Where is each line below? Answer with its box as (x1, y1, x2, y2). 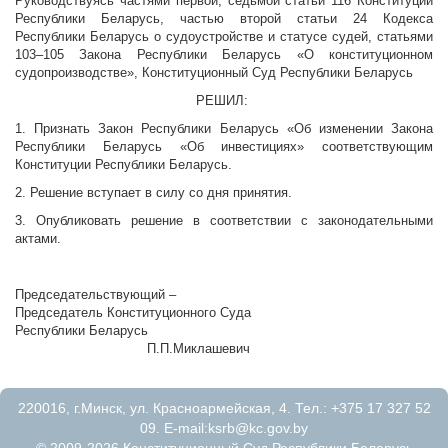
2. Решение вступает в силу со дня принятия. (15, 185, 292, 201)
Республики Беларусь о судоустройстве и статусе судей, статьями (15, 29, 433, 45)
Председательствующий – (15, 287, 176, 303)
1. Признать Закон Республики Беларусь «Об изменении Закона (15, 121, 433, 137)
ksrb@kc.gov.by (208, 420, 308, 437)
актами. (15, 231, 65, 247)
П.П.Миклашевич (15, 341, 250, 357)
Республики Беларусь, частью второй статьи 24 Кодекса (15, 11, 433, 27)
